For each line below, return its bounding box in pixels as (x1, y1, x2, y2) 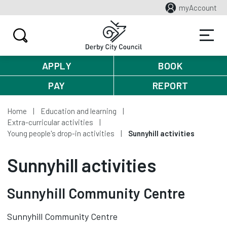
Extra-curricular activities (7, 118, 93, 127)
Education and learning (41, 106, 117, 116)
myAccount (179, 3, 217, 12)
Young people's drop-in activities (7, 129, 115, 138)
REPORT (152, 80, 188, 91)
